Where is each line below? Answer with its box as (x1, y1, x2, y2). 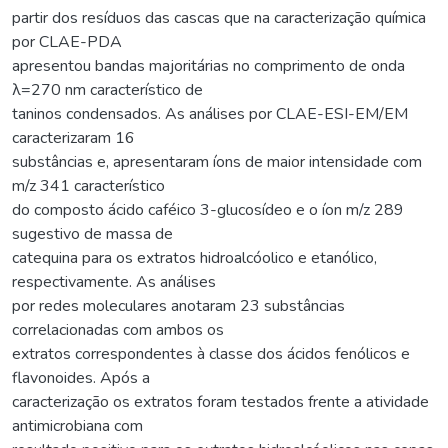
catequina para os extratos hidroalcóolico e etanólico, (12, 246, 377, 269)
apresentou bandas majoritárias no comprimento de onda (12, 54, 405, 77)
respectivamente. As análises (12, 270, 216, 293)
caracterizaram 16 (12, 126, 135, 149)
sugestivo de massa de (12, 222, 173, 245)
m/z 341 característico (12, 174, 165, 197)
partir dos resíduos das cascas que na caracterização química (12, 6, 426, 29)
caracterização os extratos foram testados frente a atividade (12, 390, 429, 413)
